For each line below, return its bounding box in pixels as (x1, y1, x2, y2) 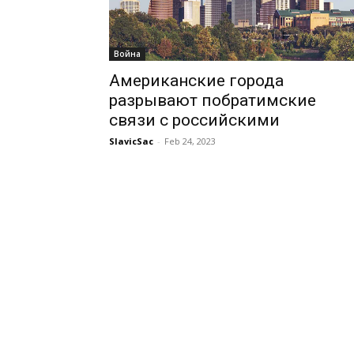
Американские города (109, 71, 284, 90)
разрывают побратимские (109, 91, 316, 110)
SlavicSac (109, 135, 153, 147)
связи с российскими (109, 111, 280, 130)
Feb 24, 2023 (164, 135, 216, 147)
